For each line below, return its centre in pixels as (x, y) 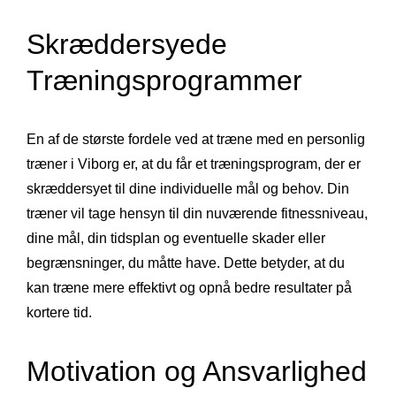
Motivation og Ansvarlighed (197, 371)
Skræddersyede (127, 44)
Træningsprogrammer (164, 80)
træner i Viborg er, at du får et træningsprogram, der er (194, 164)
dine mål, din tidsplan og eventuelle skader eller (176, 238)
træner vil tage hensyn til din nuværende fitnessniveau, (197, 213)
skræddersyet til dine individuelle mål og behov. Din (188, 188)
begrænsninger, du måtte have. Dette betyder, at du (186, 263)
